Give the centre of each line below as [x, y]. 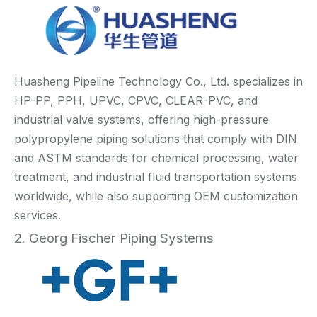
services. [38, 215]
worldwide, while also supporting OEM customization [156, 196]
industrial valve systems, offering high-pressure [142, 120]
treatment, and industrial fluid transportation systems [156, 177]
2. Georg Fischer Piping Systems [114, 238]
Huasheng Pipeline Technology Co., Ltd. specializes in [158, 82]
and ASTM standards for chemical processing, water [156, 158]
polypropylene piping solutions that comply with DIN [156, 139]
